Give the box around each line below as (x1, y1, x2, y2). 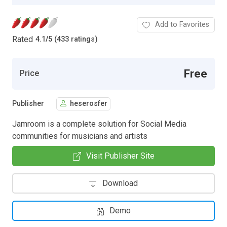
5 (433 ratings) (48, 35, 98, 44)
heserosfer (70, 99, 107, 108)
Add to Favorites (155, 20, 209, 29)
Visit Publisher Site (86, 150, 155, 161)
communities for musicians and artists (12, 131, 147, 141)
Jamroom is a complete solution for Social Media (12, 119, 186, 129)
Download (102, 178, 138, 188)
